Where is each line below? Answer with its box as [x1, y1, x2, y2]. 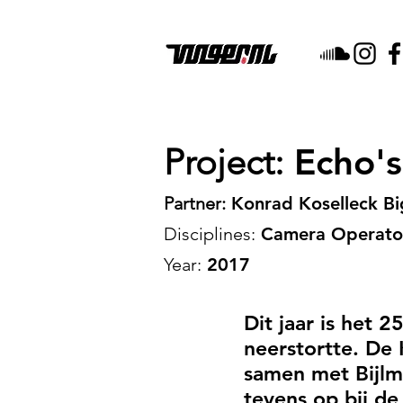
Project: [164, 140, 283, 184]
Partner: [164, 193, 226, 214]
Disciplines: [164, 223, 255, 245]
